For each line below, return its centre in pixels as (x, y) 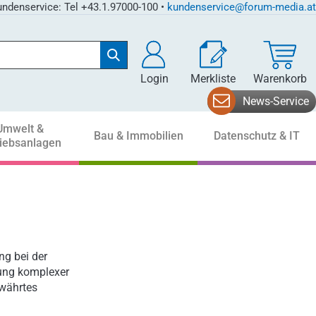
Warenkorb (280, 79)
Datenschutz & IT (257, 136)
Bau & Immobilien (138, 136)
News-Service (276, 101)
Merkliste (213, 79)
